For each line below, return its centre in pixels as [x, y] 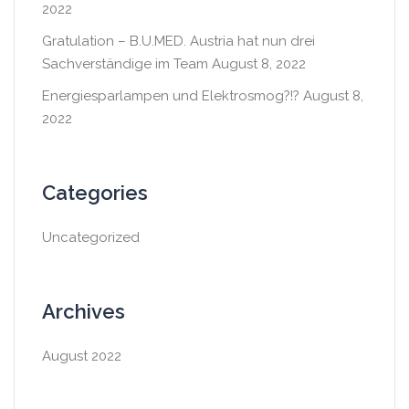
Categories [95, 193]
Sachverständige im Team [125, 64]
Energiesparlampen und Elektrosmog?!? [171, 96]
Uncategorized [91, 237]
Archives [84, 311]
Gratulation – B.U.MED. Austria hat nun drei [178, 41]
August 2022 [82, 356]
